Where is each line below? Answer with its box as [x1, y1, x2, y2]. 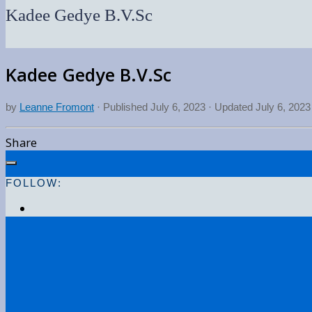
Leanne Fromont [19, 101, 94, 114]
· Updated [205, 101, 256, 114]
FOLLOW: [6, 176, 62, 189]
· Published [97, 101, 150, 114]
